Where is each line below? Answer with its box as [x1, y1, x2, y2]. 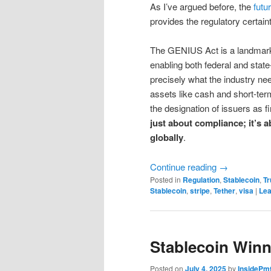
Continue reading [150, 160, 219, 173]
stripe [190, 184, 210, 196]
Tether [214, 184, 235, 196]
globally [150, 131, 183, 145]
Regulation [183, 174, 220, 185]
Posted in [150, 174, 181, 184]
